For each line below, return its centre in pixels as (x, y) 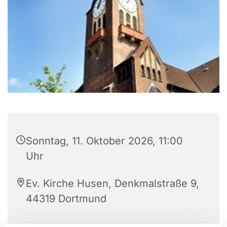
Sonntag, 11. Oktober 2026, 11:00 (104, 141)
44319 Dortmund (66, 199)
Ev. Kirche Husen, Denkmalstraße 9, (112, 184)
